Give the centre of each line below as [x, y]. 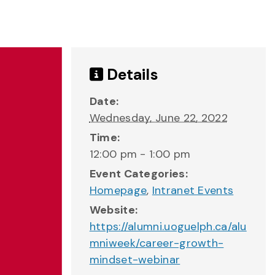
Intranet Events [193, 190]
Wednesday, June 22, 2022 [158, 118]
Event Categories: [138, 174]
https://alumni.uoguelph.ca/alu [168, 227]
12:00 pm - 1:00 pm [140, 154]
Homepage [118, 190]
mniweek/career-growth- [157, 243]
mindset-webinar [135, 260]
